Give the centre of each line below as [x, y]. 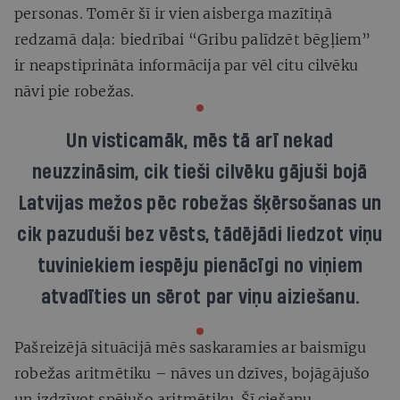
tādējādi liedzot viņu [298, 234]
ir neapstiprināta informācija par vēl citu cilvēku [187, 65]
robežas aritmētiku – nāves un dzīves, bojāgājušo [192, 373]
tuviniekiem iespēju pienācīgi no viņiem [200, 266]
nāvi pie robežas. [76, 91]
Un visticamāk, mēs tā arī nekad [200, 141]
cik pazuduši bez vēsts [111, 234]
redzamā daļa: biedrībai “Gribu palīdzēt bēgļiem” [193, 39]
